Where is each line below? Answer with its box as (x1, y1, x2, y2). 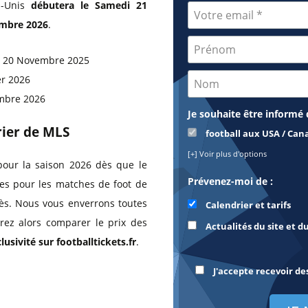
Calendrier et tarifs (203, 199, 291, 212)
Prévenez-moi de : (187, 175, 276, 188)
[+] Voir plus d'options (187, 148, 267, 159)
